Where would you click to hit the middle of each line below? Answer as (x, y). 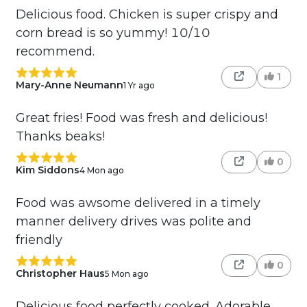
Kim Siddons (47, 170)
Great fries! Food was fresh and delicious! (141, 118)
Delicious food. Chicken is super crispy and (147, 14)
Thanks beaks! (60, 137)
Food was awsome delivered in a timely (138, 203)
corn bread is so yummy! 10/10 (113, 33)
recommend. (55, 51)
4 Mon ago (101, 170)
